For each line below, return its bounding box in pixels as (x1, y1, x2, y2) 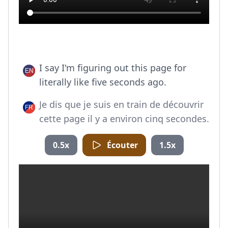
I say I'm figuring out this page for (39, 62, 186, 74)
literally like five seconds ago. (39, 76, 166, 88)
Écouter (106, 139, 138, 151)
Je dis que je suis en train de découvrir (39, 98, 204, 110)
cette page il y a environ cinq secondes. (39, 112, 209, 125)
